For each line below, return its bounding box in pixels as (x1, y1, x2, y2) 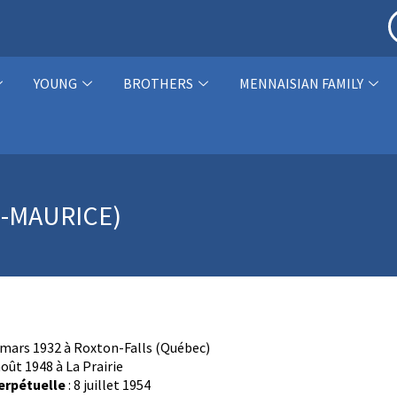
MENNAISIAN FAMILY (238, 74, 363, 92)
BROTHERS (122, 74, 193, 92)
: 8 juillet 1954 (66, 376, 151, 393)
